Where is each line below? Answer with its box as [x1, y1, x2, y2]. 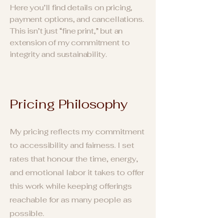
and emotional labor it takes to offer [10, 167, 144, 178]
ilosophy [74, 96, 127, 112]
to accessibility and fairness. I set [10, 140, 134, 150]
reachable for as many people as [10, 195, 132, 205]
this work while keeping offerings [10, 181, 132, 191]
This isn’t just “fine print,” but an [10, 26, 123, 36]
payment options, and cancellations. [10, 14, 144, 24]
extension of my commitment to [10, 37, 130, 48]
